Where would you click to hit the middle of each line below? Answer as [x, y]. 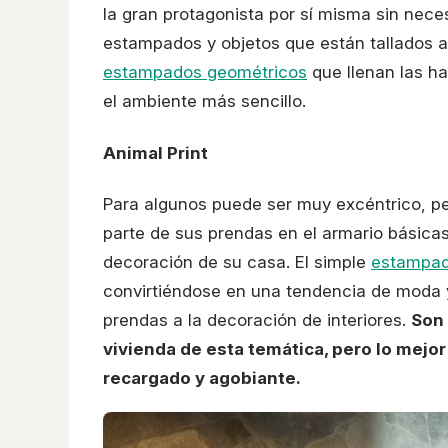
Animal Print [155, 152]
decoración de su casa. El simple [237, 262]
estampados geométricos [205, 72]
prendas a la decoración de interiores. [257, 320]
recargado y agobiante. [202, 378]
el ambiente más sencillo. [204, 101]
